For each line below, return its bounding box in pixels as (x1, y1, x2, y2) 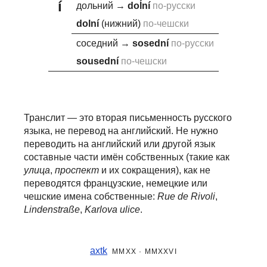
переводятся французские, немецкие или (24, 178, 207, 188)
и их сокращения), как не (99, 164, 210, 175)
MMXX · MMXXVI (112, 247, 177, 256)
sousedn (76, 56, 116, 67)
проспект (55, 164, 99, 175)
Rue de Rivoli (157, 191, 215, 201)
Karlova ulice (85, 204, 140, 215)
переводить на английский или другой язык (24, 138, 215, 149)
